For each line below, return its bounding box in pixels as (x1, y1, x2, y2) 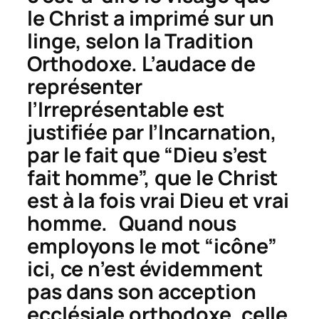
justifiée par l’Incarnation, (27, 117, 278, 146)
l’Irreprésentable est (27, 95, 224, 123)
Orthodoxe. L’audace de (27, 49, 256, 78)
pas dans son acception (27, 277, 256, 305)
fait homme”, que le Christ (27, 163, 278, 192)
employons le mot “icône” (27, 231, 277, 260)
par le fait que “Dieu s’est (27, 140, 268, 169)
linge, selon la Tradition (27, 26, 253, 55)
